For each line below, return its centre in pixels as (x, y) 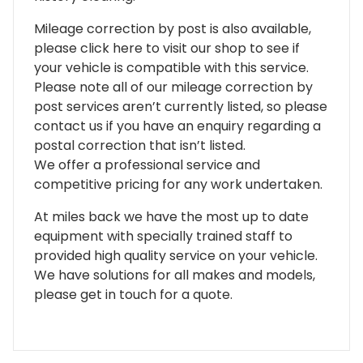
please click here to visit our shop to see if (167, 48)
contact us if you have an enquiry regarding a (177, 126)
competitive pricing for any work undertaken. (178, 184)
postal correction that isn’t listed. (140, 145)
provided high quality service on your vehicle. (176, 255)
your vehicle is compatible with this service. (171, 67)
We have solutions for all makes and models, (175, 275)
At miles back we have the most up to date (171, 216)
